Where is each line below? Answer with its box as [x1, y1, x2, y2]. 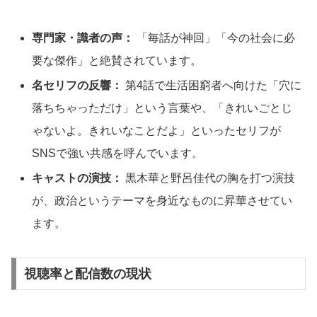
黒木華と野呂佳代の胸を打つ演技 [122, 172, 296, 185]
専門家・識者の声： [32, 31, 134, 44]
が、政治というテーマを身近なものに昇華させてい [32, 195, 293, 207]
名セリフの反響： [32, 79, 123, 91]
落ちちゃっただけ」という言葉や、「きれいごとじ [32, 101, 293, 114]
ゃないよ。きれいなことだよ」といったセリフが [32, 124, 282, 137]
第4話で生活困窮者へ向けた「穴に [122, 79, 302, 91]
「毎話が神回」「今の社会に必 [134, 31, 296, 44]
